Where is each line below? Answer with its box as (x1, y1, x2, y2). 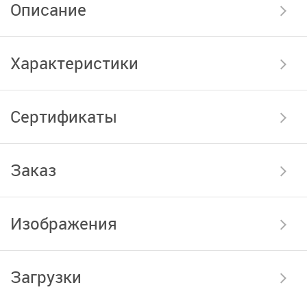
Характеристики (10, 52, 138, 74)
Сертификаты (10, 106, 117, 127)
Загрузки (10, 266, 82, 288)
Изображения (10, 212, 117, 234)
